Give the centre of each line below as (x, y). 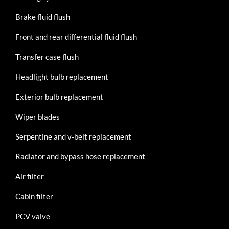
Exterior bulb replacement (59, 97)
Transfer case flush (47, 57)
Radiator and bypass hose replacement (80, 157)
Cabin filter (34, 197)
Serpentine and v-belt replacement (73, 137)
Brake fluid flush (43, 17)
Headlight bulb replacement (62, 77)
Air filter (30, 177)
